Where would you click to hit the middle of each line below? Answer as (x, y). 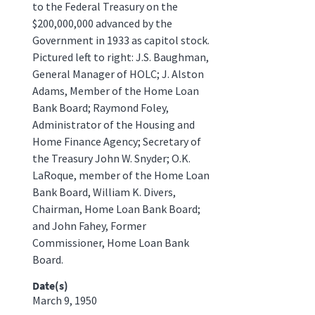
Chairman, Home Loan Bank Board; (116, 208)
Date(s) (50, 285)
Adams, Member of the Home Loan (115, 90)
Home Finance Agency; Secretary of (116, 141)
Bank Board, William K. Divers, (104, 192)
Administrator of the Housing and (113, 124)
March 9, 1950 (64, 300)
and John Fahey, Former (89, 225)
